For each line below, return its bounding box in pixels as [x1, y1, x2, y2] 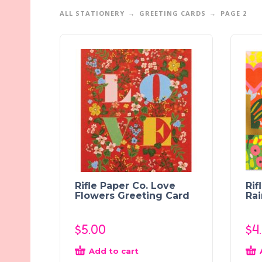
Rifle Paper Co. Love [75, 180, 175, 191]
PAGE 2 [220, 8, 247, 18]
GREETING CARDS [139, 8, 206, 18]
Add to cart [89, 246, 139, 256]
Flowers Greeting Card [75, 189, 189, 201]
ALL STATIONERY [60, 8, 125, 18]
